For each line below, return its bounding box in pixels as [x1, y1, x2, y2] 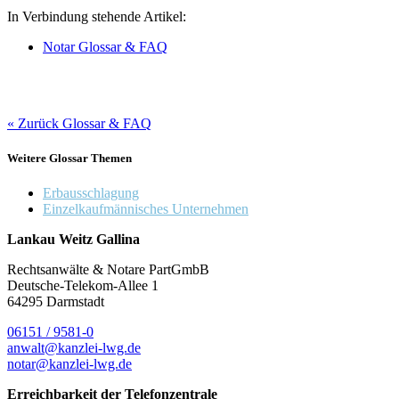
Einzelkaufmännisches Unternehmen [43, 201, 248, 217]
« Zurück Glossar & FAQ [7, 115, 151, 131]
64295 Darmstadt [7, 294, 104, 310]
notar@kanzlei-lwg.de [7, 356, 132, 372]
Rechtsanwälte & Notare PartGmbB [7, 262, 209, 278]
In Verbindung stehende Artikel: [7, 8, 186, 24]
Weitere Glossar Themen [7, 151, 132, 165]
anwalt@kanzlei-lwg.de [7, 340, 141, 356]
